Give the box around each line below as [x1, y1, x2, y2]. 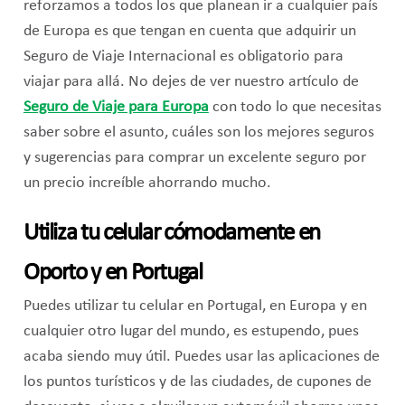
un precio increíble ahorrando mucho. [23, 175, 271, 192]
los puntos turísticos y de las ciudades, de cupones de [23, 374, 372, 391]
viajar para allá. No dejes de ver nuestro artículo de [23, 74, 359, 90]
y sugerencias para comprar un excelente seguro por [23, 150, 366, 166]
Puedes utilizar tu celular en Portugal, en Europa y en [23, 298, 367, 315]
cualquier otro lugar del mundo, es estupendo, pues [23, 324, 359, 340]
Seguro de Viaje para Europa [23, 99, 209, 116]
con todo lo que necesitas [208, 99, 381, 116]
